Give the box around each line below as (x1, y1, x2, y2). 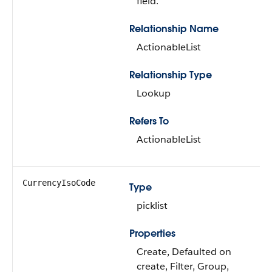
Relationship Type (129, 69, 212, 81)
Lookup (137, 87, 171, 100)
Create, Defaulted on (137, 245, 231, 258)
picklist (137, 199, 168, 212)
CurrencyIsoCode (22, 178, 95, 188)
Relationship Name (129, 22, 219, 35)
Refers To (129, 115, 169, 127)
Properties (129, 227, 175, 240)
